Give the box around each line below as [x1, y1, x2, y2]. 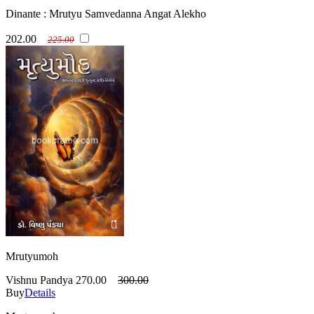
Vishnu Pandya [6, 273, 73, 286]
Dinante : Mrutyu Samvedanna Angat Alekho [6, 7, 206, 20]
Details [25, 286, 55, 299]
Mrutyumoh [6, 250, 58, 262]
